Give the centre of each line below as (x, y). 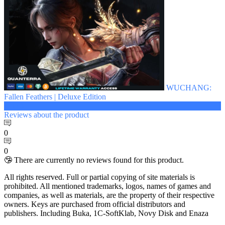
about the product (61, 115)
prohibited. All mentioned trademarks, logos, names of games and (107, 186)
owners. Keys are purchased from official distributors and (95, 204)
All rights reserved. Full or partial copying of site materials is (99, 177)
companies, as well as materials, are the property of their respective (109, 195)
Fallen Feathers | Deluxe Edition (55, 96)
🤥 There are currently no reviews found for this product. (94, 160)
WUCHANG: (189, 87)
